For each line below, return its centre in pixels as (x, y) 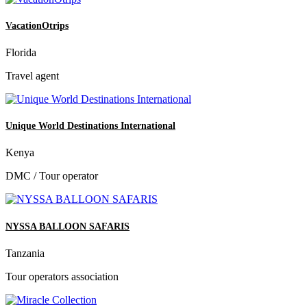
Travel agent (32, 76)
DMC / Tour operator (52, 176)
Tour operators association (62, 276)
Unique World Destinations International (90, 126)
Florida (21, 53)
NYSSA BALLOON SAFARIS (67, 226)
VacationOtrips (37, 25)
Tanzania (25, 253)
